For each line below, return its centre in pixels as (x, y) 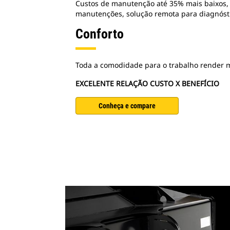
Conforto (100, 34)
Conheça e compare (127, 106)
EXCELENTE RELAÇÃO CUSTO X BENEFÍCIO (147, 83)
